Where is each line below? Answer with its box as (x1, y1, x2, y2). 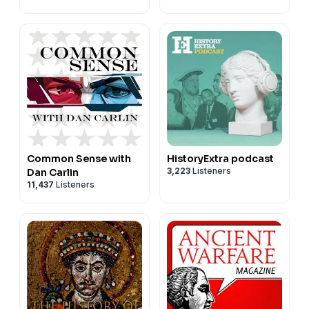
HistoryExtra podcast (167, 152, 274, 165)
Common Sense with (27, 152, 131, 165)
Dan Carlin (27, 166, 79, 179)
